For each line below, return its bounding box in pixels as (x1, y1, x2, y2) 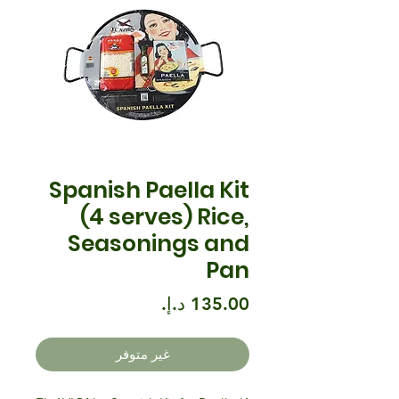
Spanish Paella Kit (49, 174, 249, 206)
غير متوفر (115, 345, 170, 362)
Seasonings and (68, 227, 249, 259)
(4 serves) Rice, (80, 200, 249, 232)
